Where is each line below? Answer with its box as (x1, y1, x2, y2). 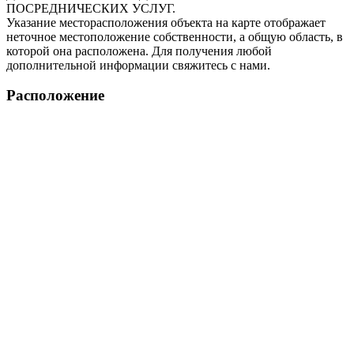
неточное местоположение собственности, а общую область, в (6, 29, 343, 43)
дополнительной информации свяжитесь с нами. (6, 58, 270, 72)
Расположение (6, 87, 104, 104)
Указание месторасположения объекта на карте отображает (6, 15, 326, 29)
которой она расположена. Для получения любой (6, 43, 272, 58)
